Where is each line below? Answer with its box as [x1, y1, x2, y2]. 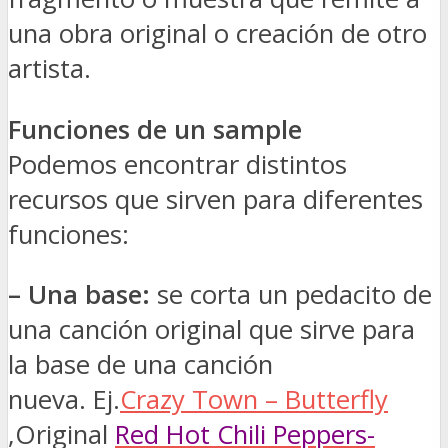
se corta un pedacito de [150, 277, 432, 313]
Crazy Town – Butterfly [120, 382, 388, 418]
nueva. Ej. [8, 382, 120, 418]
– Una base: [8, 277, 150, 313]
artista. [8, 51, 91, 87]
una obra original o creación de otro [8, 16, 427, 52]
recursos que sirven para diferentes [8, 181, 423, 217]
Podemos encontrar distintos [8, 146, 347, 182]
